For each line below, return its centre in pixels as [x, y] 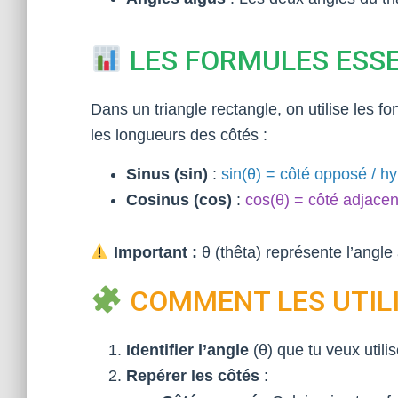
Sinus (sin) [167, 174]
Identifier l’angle [187, 350]
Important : [153, 252]
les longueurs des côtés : [179, 135]
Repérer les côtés [193, 376]
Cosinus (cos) [179, 200]
